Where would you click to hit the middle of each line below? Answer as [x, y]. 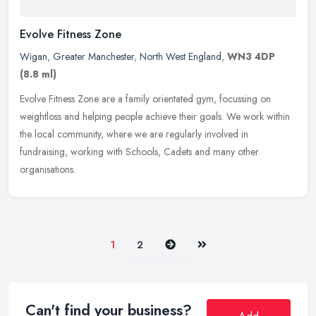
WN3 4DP [251, 57]
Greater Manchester [93, 57]
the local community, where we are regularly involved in [134, 134]
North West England [181, 57]
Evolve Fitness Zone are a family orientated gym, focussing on [145, 99]
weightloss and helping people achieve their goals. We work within [155, 117]
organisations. [48, 170]
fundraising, [44, 152]
